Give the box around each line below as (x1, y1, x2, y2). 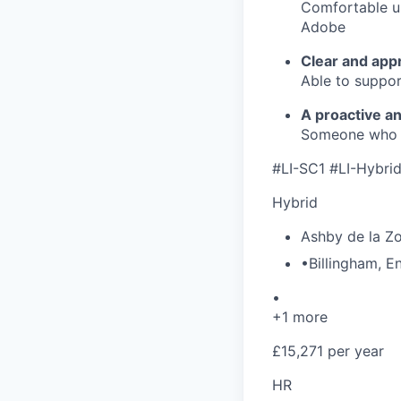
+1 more (272, 308, 328, 327)
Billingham (309, 254, 378, 273)
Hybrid (272, 193, 318, 212)
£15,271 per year (272, 342, 384, 361)
